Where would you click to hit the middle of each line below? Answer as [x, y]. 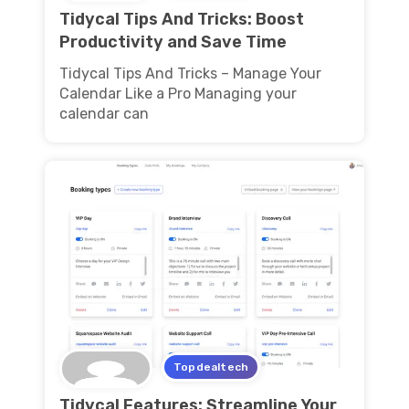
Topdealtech [211, 367]
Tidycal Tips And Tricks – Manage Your [190, 73]
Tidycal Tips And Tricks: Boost [182, 19]
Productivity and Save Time [173, 42]
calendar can [104, 113]
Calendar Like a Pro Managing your [178, 93]
